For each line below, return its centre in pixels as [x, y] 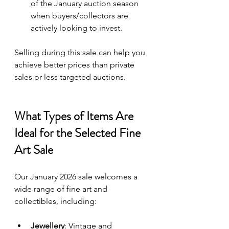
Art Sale [34, 150]
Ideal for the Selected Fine [79, 133]
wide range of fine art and [62, 189]
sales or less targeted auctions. [70, 77]
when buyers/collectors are [81, 15]
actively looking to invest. [76, 28]
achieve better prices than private [75, 64]
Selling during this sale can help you [81, 52]
